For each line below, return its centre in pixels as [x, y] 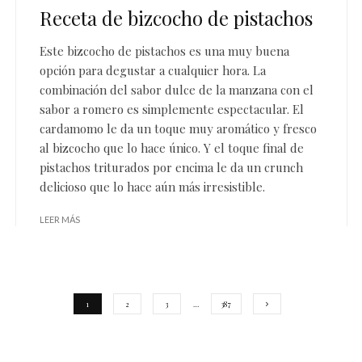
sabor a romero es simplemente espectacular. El [172, 109]
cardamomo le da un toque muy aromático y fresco [178, 129]
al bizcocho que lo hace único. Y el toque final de [172, 148]
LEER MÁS [60, 220]
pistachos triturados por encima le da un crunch [171, 168]
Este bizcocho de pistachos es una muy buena [164, 51]
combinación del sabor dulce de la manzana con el [177, 90]
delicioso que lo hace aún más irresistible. [152, 187]
